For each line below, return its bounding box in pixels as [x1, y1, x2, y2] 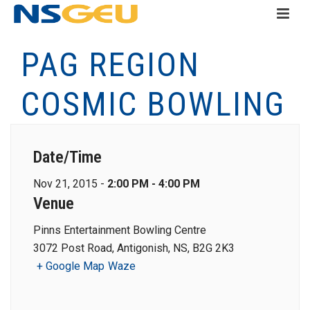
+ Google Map [37, 259, 104, 273]
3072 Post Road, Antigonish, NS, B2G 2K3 [33, 241, 235, 255]
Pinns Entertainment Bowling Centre [33, 224, 206, 237]
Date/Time [33, 147, 102, 167]
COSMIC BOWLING [21, 84, 285, 124]
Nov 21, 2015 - [33, 177, 107, 190]
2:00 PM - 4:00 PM [107, 177, 200, 190]
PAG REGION [21, 45, 200, 84]
